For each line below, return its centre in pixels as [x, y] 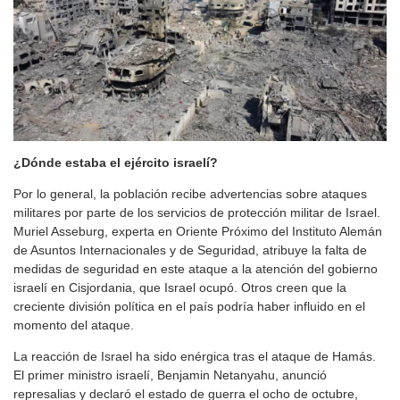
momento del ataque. [74, 325]
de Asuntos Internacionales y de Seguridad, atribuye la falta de [190, 250]
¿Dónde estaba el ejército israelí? [116, 162]
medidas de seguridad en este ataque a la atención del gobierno [196, 268]
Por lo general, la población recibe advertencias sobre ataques [190, 193]
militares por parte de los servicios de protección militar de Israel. [197, 212]
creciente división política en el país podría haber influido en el [189, 306]
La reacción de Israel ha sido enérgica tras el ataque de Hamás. [195, 356]
